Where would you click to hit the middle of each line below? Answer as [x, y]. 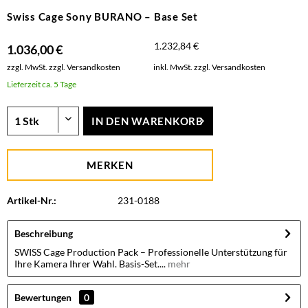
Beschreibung [44, 233]
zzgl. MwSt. [28, 67]
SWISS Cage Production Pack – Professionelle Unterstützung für [151, 252]
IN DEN [110, 121]
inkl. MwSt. [173, 67]
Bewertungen [43, 297]
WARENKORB [167, 121]
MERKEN [110, 165]
